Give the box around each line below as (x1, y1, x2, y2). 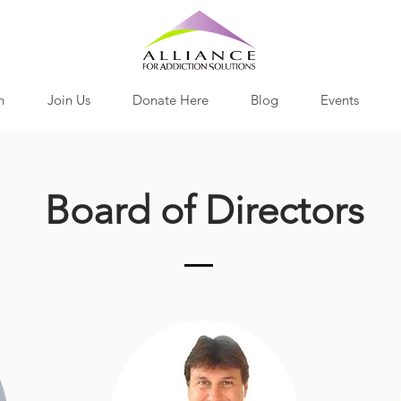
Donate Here (132, 91, 209, 108)
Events (320, 91, 359, 108)
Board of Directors (45, 187, 364, 234)
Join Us (47, 91, 90, 108)
